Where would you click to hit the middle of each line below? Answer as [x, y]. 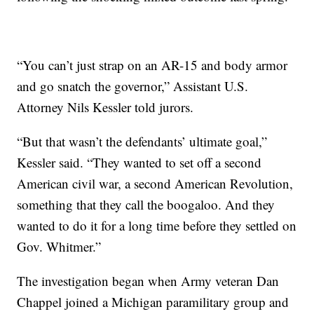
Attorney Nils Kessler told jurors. [105, 107]
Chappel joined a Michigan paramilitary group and [153, 302]
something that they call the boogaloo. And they [146, 205]
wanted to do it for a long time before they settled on [157, 226]
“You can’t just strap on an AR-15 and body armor [152, 65]
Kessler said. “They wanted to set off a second [139, 163]
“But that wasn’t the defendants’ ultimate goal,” [142, 142]
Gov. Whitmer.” [59, 247]
